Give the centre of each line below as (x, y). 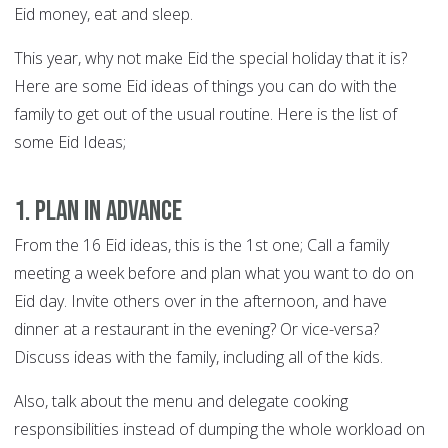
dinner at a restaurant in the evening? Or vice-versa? (196, 329)
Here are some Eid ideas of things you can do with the (205, 86)
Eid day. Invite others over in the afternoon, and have (200, 301)
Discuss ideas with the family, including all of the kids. (198, 357)
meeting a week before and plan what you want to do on (214, 273)
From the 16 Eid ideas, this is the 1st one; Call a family (201, 245)
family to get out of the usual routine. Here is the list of (205, 114)
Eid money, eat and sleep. (103, 14)
